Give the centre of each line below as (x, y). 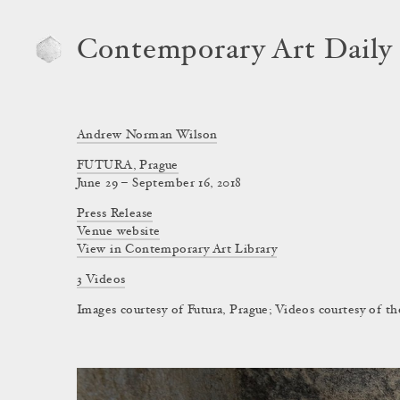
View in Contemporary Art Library (177, 250)
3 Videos (101, 280)
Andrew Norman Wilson (147, 136)
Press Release (115, 214)
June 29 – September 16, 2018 (159, 184)
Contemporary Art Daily (235, 52)
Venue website (119, 232)
